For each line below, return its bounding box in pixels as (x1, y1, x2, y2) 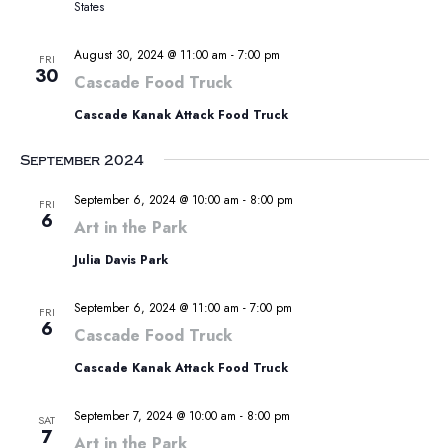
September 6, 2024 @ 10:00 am (73, 191, 239, 210)
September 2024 (19, 153, 144, 170)
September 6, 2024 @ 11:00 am (73, 299, 239, 318)
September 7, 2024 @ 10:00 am (73, 407, 236, 426)
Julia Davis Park (73, 251, 168, 270)
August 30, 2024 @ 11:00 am (73, 46, 227, 65)
